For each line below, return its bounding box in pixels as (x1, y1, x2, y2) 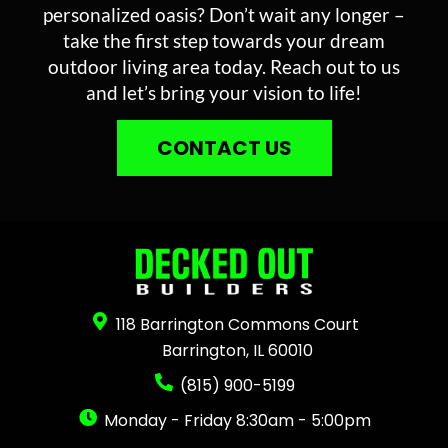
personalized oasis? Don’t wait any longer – (43, 2, 405, 26)
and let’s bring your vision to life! (86, 80, 362, 104)
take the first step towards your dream (63, 28, 385, 52)
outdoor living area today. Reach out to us (48, 54, 400, 78)
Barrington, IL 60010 (162, 339, 314, 363)
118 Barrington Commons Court (116, 313, 360, 337)
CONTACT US (156, 133, 292, 162)
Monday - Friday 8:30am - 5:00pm (104, 409, 372, 433)
